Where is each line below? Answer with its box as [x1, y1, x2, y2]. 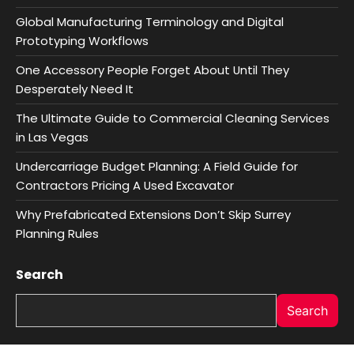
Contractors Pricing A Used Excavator [16, 176, 234, 194]
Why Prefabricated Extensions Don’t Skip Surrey [16, 205, 291, 223]
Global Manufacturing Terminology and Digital [16, 13, 284, 30]
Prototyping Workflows [16, 32, 149, 49]
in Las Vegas [16, 128, 88, 145]
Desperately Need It [16, 80, 134, 97]
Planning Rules [16, 224, 99, 242]
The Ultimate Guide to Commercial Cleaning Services [16, 109, 330, 126]
